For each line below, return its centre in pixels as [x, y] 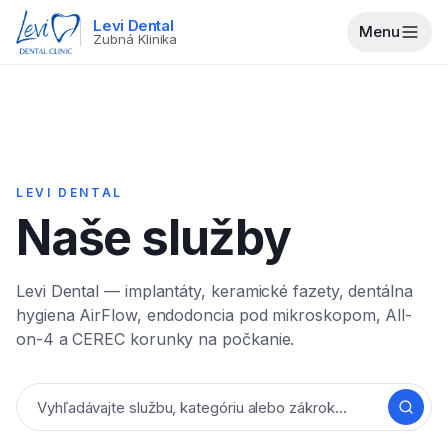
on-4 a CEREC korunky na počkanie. [155, 339]
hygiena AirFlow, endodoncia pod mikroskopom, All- [214, 315]
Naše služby [153, 237]
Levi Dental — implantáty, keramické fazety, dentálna [214, 291]
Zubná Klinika [135, 39]
